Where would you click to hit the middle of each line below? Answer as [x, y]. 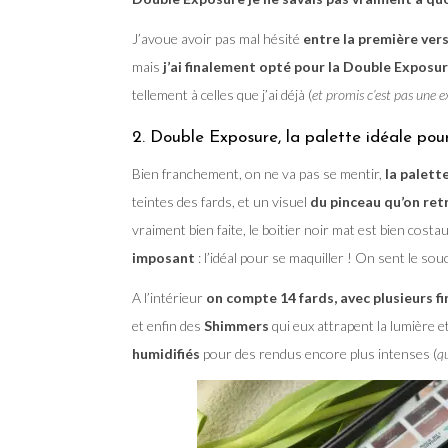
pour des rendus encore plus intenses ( [318, 353]
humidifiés [166, 353]
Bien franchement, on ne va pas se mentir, [257, 173]
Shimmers [236, 325]
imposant [163, 257]
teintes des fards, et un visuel [219, 201]
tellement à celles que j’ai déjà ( [222, 94]
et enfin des [168, 325]
